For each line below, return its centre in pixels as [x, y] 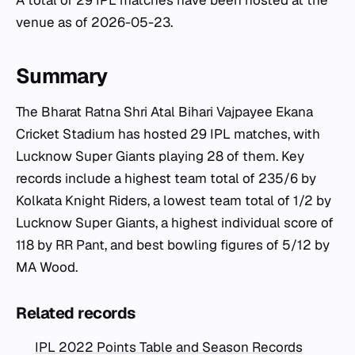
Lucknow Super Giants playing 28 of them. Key [160, 156]
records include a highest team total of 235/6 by [166, 178]
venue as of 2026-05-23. [94, 22]
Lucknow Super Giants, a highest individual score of [175, 223]
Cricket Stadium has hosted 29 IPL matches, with [168, 134]
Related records [76, 313]
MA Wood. [47, 267]
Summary [62, 76]
